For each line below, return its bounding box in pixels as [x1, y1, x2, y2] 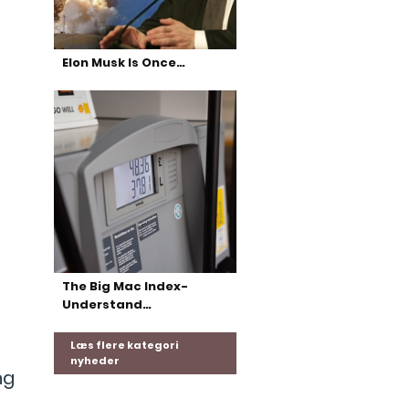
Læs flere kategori [69, 338, 178, 352]
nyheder [69, 353, 120, 368]
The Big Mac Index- [61, 278, 188, 295]
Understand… [61, 296, 152, 313]
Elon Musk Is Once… [61, 54, 185, 71]
